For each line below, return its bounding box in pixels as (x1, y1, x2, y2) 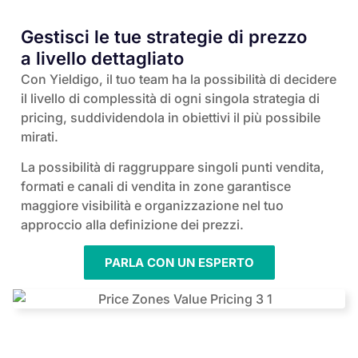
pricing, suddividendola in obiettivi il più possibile (21, 109, 320, 125)
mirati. (21, 128, 58, 145)
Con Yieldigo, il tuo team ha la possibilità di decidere (21, 70, 336, 87)
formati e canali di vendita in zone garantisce (21, 178, 291, 195)
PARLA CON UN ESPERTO (104, 255, 254, 271)
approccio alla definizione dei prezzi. (21, 217, 244, 233)
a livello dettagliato (21, 47, 184, 69)
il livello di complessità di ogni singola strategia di (21, 89, 320, 106)
